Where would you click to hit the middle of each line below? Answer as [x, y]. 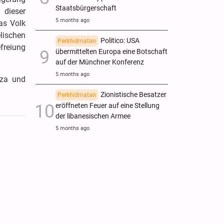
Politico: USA [120, 40]
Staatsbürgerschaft [86, 8]
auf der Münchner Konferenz [100, 62]
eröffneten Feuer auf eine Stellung [107, 105]
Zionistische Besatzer [133, 94]
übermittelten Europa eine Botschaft [111, 51]
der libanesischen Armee [93, 116]
